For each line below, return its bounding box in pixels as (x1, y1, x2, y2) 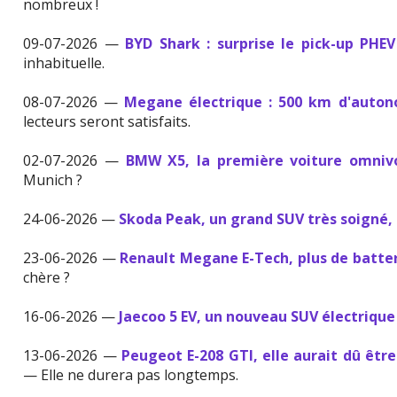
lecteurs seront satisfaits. (23, 112, 191, 131)
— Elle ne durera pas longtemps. (23, 365, 239, 385)
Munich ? (23, 170, 83, 190)
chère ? (23, 268, 71, 287)
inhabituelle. (23, 53, 105, 73)
